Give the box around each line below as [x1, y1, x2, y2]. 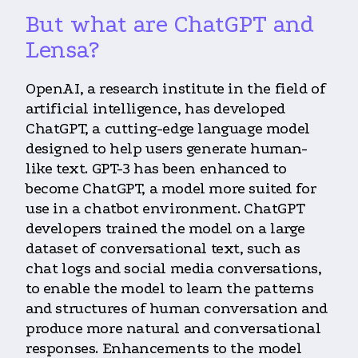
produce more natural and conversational [26, 319, 321, 337]
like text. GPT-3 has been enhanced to [26, 159, 287, 177]
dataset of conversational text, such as [26, 239, 300, 257]
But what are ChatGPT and [26, 10, 314, 38]
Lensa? [26, 35, 99, 64]
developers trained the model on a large [26, 219, 305, 237]
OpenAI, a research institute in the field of [26, 79, 326, 97]
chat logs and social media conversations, [26, 259, 322, 277]
